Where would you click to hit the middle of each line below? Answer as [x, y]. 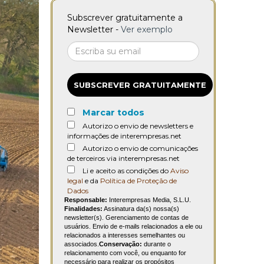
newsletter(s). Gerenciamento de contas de [126, 218]
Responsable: [86, 200]
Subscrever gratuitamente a [125, 18]
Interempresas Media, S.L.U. [149, 200]
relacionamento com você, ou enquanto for [125, 253]
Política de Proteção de [138, 181]
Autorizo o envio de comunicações [140, 148]
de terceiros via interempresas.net [123, 159]
